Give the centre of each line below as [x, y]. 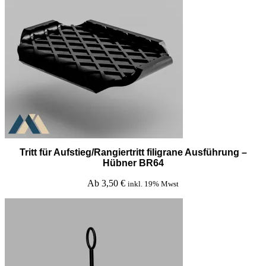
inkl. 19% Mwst [153, 183]
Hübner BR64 [133, 163]
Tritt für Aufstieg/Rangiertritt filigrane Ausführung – [133, 152]
